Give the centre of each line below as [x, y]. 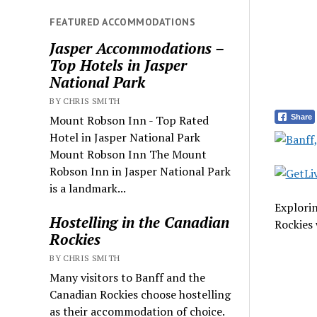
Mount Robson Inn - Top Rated [129, 121]
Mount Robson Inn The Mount [128, 155]
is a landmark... [88, 189]
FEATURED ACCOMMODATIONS [123, 22]
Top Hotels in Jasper [119, 65]
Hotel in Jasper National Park [125, 138]
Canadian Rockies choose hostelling [140, 295]
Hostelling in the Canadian [140, 223]
